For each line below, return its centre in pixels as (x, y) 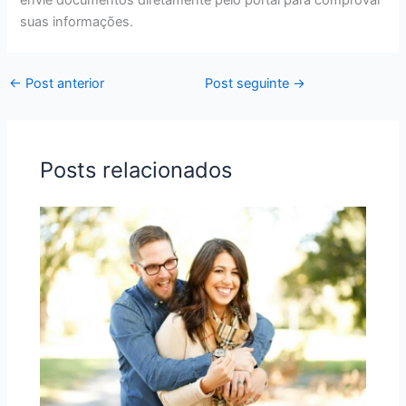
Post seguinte (249, 83)
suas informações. (77, 21)
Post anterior (63, 83)
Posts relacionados (136, 170)
